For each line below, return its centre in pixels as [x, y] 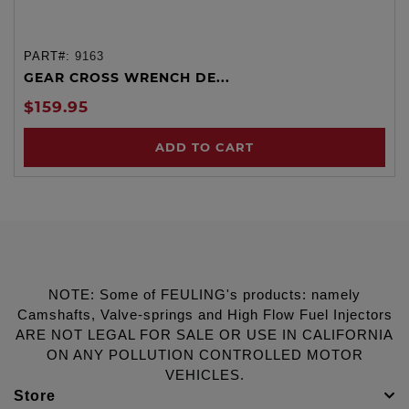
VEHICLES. [204, 375]
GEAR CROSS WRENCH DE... [127, 77]
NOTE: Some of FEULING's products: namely [204, 294]
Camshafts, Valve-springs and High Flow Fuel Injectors [204, 315]
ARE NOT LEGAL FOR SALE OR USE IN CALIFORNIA [204, 335]
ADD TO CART [204, 147]
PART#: [49, 56]
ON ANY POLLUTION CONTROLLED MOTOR [204, 355]
